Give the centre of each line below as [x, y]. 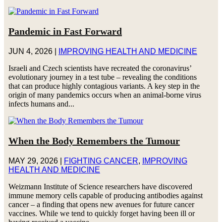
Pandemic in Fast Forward [65, 31]
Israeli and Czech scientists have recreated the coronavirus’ [100, 68]
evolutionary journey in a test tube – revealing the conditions [102, 77]
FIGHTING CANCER [101, 161]
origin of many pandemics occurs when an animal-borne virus [105, 95]
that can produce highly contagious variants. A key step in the [104, 86]
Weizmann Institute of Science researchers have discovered [100, 186]
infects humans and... [41, 104]
